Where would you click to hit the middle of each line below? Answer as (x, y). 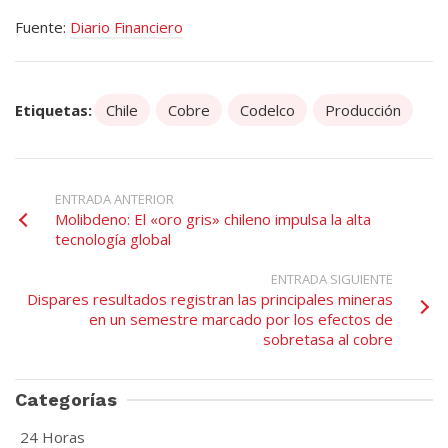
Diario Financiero (126, 27)
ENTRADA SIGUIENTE (332, 279)
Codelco (267, 110)
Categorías (66, 400)
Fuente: (42, 27)
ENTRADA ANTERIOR (114, 199)
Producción (363, 110)
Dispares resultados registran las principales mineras (210, 299)
